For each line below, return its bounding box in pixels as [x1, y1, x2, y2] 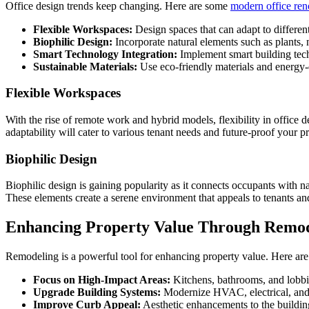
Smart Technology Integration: [33, 48, 177, 60]
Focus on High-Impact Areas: [33, 274, 170, 286]
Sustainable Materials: [33, 60, 137, 72]
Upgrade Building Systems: [33, 286, 161, 299]
